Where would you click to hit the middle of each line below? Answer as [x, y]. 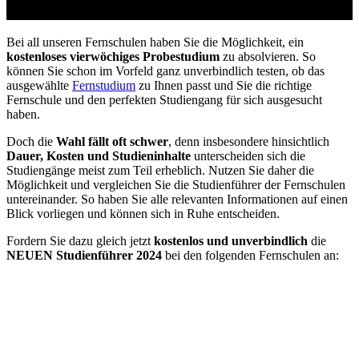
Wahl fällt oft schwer [112, 142]
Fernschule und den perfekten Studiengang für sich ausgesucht [164, 100]
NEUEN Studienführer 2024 [84, 256]
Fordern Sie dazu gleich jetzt [80, 241]
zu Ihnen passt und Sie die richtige [224, 86]
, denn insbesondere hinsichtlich [249, 142]
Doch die [31, 142]
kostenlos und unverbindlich [231, 241]
